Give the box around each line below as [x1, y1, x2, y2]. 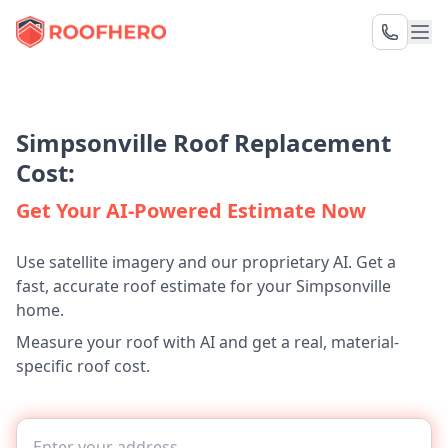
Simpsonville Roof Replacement [16, 126, 391, 159]
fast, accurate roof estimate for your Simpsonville [16, 275, 391, 297]
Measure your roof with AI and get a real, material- [16, 331, 399, 353]
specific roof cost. [16, 355, 150, 377]
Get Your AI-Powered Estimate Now [16, 197, 366, 224]
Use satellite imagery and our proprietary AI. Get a [16, 251, 396, 273]
